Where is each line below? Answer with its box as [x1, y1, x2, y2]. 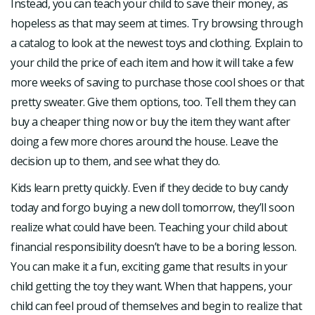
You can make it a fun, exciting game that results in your [11, 258, 288, 274]
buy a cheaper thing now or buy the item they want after [11, 113, 290, 129]
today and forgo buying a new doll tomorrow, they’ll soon [11, 199, 295, 215]
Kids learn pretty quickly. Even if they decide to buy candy [11, 179, 288, 195]
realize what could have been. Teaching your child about [11, 219, 288, 235]
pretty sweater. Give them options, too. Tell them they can [11, 94, 296, 110]
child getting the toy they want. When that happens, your [11, 278, 292, 294]
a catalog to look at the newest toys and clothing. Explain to [11, 34, 303, 51]
